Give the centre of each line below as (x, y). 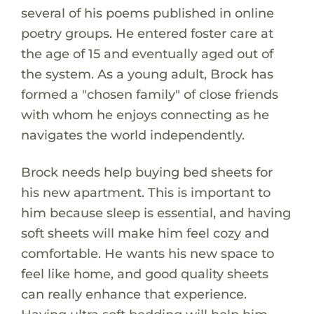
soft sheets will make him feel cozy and (145, 233)
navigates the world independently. (132, 135)
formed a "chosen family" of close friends (149, 94)
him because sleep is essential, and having (156, 212)
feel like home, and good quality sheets (144, 273)
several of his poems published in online (147, 13)
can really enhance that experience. (134, 294)
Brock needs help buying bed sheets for (146, 172)
